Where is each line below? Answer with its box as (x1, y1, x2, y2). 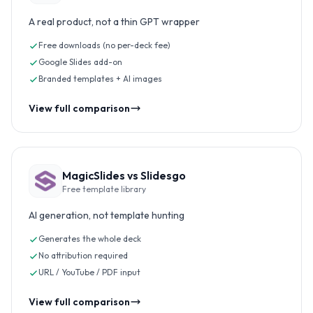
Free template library (62, 184, 146, 194)
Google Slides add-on (38, 57, 122, 67)
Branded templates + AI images (38, 73, 162, 84)
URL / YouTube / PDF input (38, 267, 140, 277)
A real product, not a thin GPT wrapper (29, 15, 200, 28)
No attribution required (38, 250, 128, 261)
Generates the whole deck (38, 233, 141, 244)
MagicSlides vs (62, 168, 140, 182)
